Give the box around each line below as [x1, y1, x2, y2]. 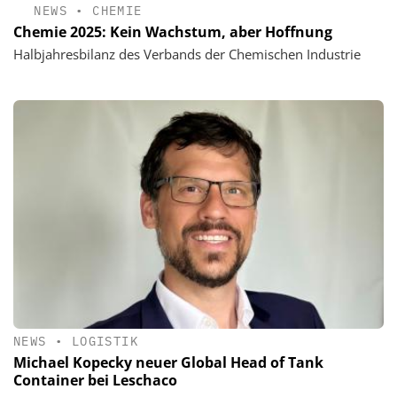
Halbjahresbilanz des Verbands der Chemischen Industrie [13, 44, 361, 63]
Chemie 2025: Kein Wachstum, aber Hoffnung [13, 21, 332, 42]
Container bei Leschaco [13, 370, 177, 391]
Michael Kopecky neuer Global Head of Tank [13, 353, 323, 373]
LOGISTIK [71, 333, 139, 350]
